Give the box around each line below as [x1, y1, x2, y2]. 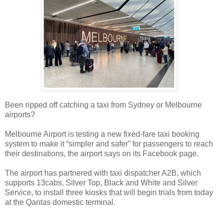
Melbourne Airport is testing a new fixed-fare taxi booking [5, 130, 200, 139]
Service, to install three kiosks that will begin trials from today [5, 188, 213, 197]
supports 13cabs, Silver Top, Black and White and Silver [5, 179, 198, 187]
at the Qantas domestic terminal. [5, 198, 117, 207]
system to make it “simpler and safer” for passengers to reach [5, 140, 213, 148]
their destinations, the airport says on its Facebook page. [5, 149, 200, 158]
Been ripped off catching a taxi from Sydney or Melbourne [5, 101, 202, 109]
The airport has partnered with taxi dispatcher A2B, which [5, 169, 201, 178]
